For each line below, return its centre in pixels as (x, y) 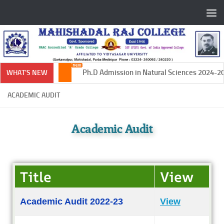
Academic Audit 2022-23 (71, 202)
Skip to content (40, 14)
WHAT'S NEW (27, 73)
